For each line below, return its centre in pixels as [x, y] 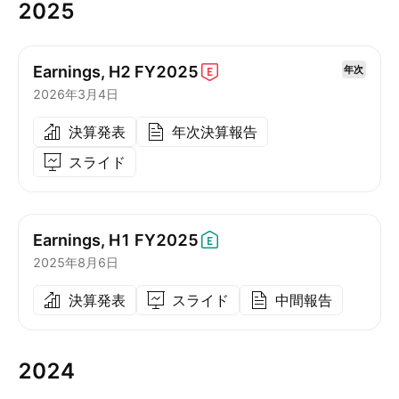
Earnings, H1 [82, 240]
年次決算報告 [215, 132]
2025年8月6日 [76, 262]
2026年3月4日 [76, 94]
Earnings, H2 [82, 71]
